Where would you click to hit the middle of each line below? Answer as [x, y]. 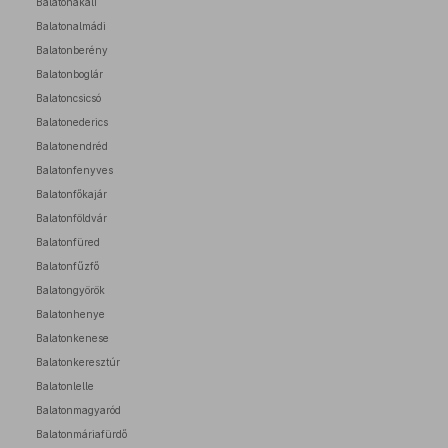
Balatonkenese [72, 338]
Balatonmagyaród [78, 410]
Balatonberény [72, 50]
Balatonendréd [72, 146]
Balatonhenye [70, 314]
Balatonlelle [65, 386]
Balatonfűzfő [67, 266]
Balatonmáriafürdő [81, 434]
